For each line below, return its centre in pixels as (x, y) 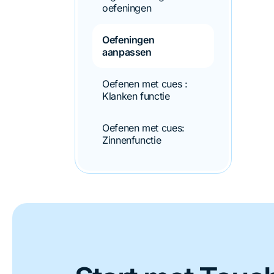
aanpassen (127, 52)
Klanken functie (136, 96)
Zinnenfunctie (132, 140)
